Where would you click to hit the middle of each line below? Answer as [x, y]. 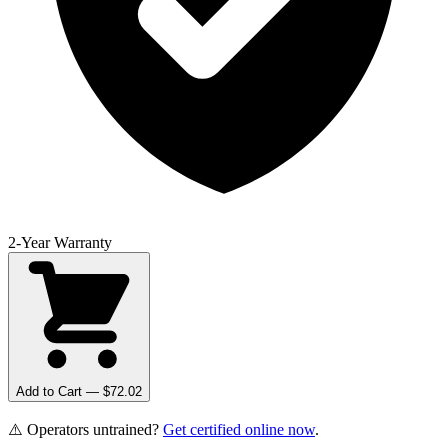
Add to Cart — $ [63, 391]
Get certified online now [239, 429]
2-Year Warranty [60, 242]
